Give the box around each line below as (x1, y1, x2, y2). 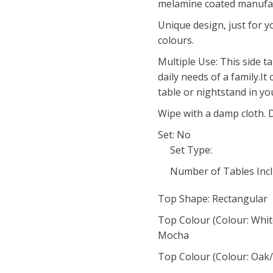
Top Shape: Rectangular (158, 192, 268, 205)
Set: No (158, 128, 191, 141)
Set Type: (170, 143, 212, 157)
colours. (158, 34, 194, 47)
